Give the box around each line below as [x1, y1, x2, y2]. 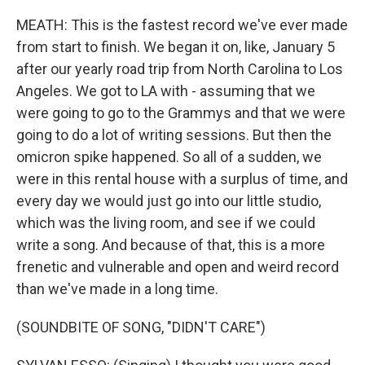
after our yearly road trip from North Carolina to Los [16, 60, 343, 78]
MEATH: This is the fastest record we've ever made [16, 16, 348, 34]
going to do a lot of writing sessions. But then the [16, 126, 332, 144]
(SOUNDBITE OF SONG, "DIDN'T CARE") [16, 319, 266, 336]
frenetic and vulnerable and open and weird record [16, 258, 339, 276]
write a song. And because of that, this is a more [16, 236, 325, 254]
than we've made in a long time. [16, 280, 218, 298]
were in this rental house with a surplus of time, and [16, 170, 348, 188]
